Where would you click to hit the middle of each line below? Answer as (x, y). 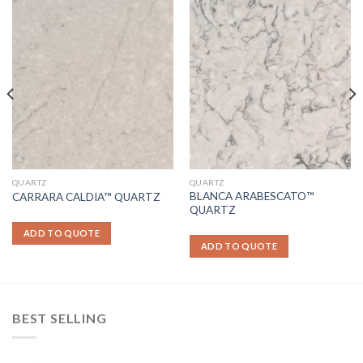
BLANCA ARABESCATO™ (252, 196)
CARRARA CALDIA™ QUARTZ (86, 196)
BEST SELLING (60, 318)
